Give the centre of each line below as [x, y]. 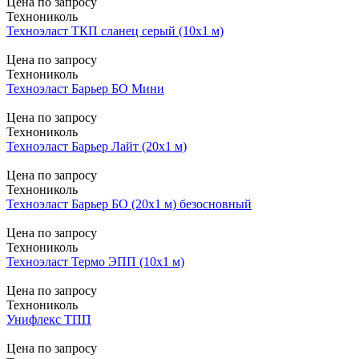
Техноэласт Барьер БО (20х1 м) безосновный [129, 204]
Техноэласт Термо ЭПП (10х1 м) [95, 261]
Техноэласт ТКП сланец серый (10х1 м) [115, 30]
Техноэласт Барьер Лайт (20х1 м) [97, 146]
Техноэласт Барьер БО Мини [85, 88]
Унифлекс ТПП [49, 319]
